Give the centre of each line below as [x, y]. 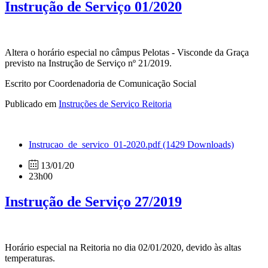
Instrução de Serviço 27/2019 [93, 202]
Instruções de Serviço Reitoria [115, 104]
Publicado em [32, 104]
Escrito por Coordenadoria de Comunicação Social [100, 84]
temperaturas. [30, 258]
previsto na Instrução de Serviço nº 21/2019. [88, 63]
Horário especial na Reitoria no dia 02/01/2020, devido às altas [123, 248]
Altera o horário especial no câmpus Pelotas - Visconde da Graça [127, 53]
